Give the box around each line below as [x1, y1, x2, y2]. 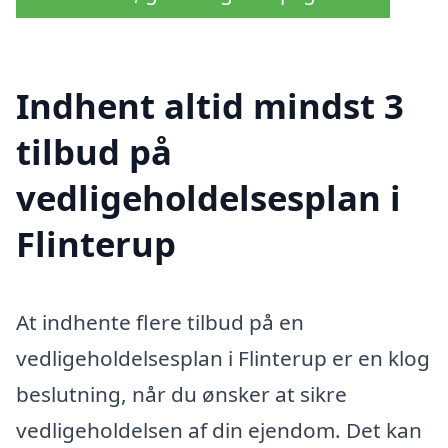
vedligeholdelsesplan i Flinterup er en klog [16, 344, 430, 373]
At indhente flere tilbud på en [16, 308, 304, 337]
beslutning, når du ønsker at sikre [16, 380, 347, 409]
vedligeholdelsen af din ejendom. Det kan [16, 416, 422, 445]
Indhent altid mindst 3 [16, 82, 404, 130]
